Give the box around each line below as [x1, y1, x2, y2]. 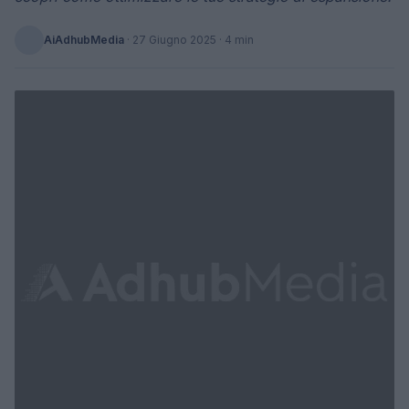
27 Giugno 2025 [132, 33, 216, 47]
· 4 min [216, 33, 254, 47]
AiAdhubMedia [44, 33, 124, 47]
